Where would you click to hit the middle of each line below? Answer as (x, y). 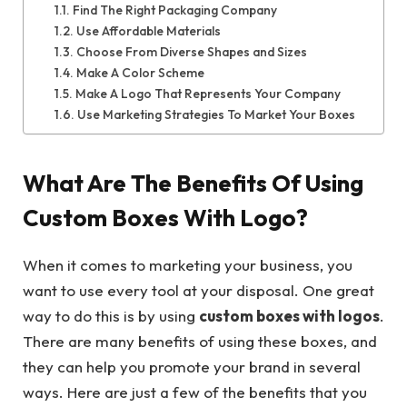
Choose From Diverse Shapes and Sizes (191, 52)
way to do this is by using (111, 315)
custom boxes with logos (289, 315)
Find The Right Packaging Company (174, 10)
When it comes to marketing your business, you (188, 264)
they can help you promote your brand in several (192, 366)
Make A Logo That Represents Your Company (208, 94)
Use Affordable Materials (148, 31)
